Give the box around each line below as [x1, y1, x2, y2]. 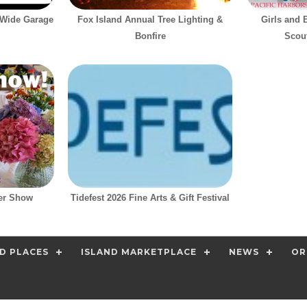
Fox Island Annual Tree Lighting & [77, 14, 223, 25]
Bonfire [134, 31, 166, 42]
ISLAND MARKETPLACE [81, 247, 197, 258]
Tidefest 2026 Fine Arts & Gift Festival [71, 193, 230, 204]
